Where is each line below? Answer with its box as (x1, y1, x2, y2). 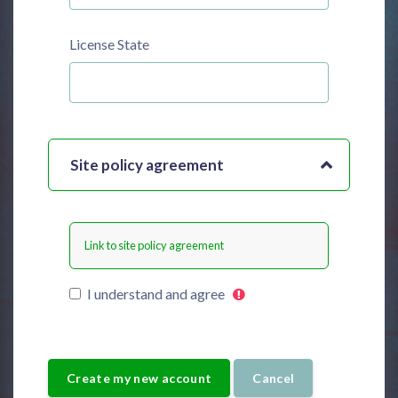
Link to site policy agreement (84, 238, 224, 253)
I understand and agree (87, 285, 225, 303)
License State (69, 36, 149, 53)
